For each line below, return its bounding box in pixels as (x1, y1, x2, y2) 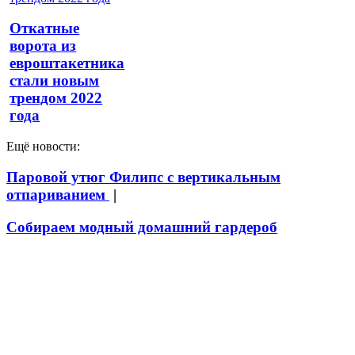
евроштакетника (10, 55, 125, 72)
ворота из (10, 37, 77, 55)
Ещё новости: (6, 139, 80, 154)
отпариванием (6, 185, 109, 203)
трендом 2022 (10, 90, 103, 107)
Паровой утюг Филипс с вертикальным (6, 168, 281, 185)
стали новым (10, 72, 100, 90)
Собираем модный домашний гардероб (6, 218, 277, 235)
